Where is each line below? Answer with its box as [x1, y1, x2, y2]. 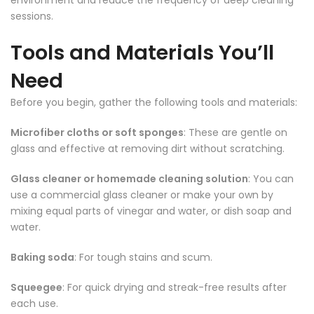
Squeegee [11, 280, 62, 295]
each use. [11, 296, 58, 311]
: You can [248, 172, 294, 186]
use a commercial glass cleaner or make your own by [11, 188, 273, 203]
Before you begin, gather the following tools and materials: [11, 95, 297, 110]
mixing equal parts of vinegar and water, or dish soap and [11, 204, 292, 219]
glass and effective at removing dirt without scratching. [11, 142, 285, 156]
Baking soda [11, 250, 74, 265]
